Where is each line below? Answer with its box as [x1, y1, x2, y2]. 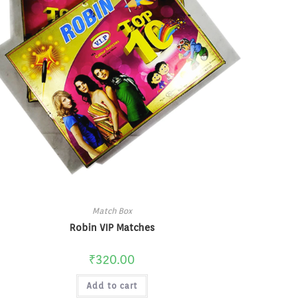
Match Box [91, 206, 132, 217]
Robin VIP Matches [69, 222, 155, 234]
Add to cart [86, 280, 137, 291]
